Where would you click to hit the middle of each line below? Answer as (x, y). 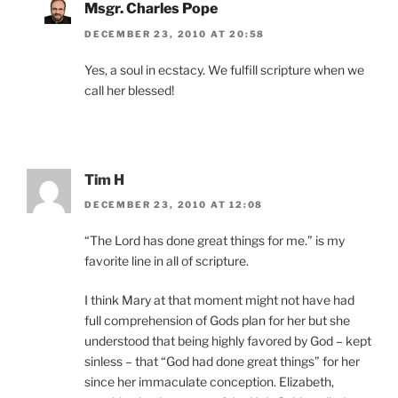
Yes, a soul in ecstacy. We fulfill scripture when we (224, 69)
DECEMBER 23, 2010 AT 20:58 (175, 33)
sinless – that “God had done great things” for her (222, 361)
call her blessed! (129, 90)
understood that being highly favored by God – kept (228, 341)
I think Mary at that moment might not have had (219, 300)
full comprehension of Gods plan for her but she (217, 320)
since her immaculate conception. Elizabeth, (209, 382)
